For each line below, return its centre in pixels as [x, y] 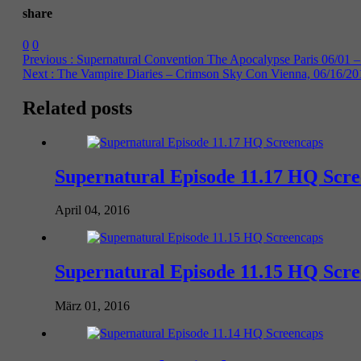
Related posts [77, 108]
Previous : [48, 59]
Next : [38, 73]
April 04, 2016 [92, 210]
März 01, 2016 [92, 306]
